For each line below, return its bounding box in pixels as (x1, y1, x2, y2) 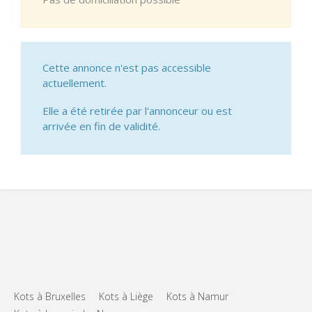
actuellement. (42, 75, 107, 90)
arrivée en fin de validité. (42, 118, 160, 133)
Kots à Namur (166, 289, 228, 303)
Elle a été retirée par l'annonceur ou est (42, 103, 232, 118)
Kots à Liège (99, 289, 153, 303)
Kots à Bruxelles (14, 289, 86, 303)
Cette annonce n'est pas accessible (42, 60, 211, 75)
